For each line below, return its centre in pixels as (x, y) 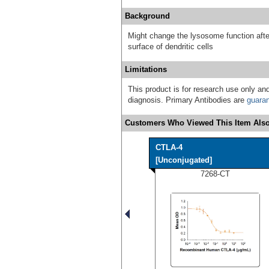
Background (147, 16)
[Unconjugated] (184, 160)
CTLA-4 (169, 147)
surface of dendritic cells (171, 46)
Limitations (146, 69)
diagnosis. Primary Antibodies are (187, 100)
